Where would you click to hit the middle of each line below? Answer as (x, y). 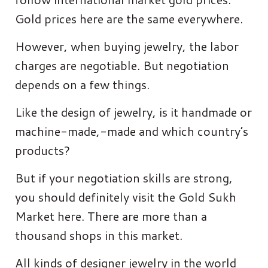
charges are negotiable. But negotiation (122, 65)
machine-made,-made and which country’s (132, 131)
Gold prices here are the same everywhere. (129, 18)
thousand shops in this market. (99, 235)
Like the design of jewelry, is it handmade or (133, 112)
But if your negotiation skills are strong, (124, 177)
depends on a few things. (82, 84)
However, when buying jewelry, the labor (127, 46)
